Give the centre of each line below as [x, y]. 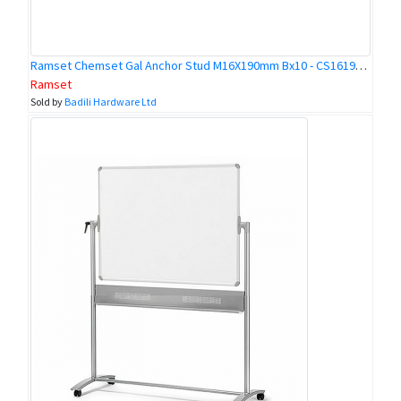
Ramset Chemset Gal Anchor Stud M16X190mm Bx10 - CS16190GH [361, 66]
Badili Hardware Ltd [111, 102]
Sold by [47, 102]
